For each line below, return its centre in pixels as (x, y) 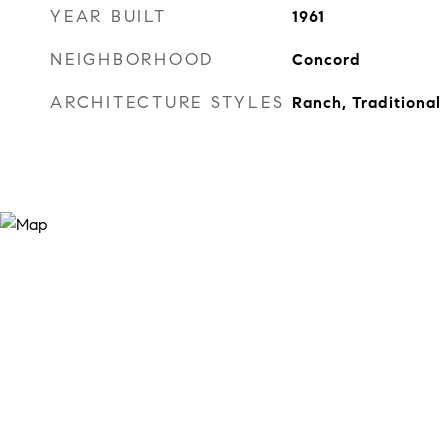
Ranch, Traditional (366, 102)
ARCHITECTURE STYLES (167, 102)
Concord (326, 59)
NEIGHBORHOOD (132, 59)
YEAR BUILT (108, 16)
